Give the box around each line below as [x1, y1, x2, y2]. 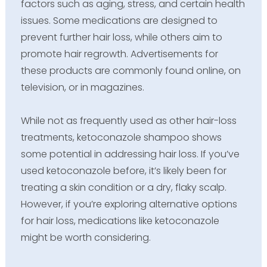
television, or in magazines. [20, 80, 144, 94]
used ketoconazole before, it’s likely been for [20, 163, 226, 178]
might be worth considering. [20, 230, 151, 244]
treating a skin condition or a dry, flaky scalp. [20, 180, 226, 194]
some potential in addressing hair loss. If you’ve [20, 147, 240, 161]
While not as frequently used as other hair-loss [20, 113, 237, 128]
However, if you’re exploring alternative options [20, 197, 237, 211]
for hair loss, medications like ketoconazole [20, 213, 219, 228]
